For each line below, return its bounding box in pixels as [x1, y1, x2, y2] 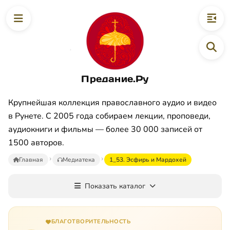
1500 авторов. [8, 137, 64, 148]
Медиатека [63, 155, 95, 164]
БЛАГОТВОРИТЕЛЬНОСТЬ [51, 217, 130, 225]
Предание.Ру [81, 72, 149, 85]
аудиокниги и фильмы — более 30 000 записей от [8, 123, 202, 135]
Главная [19, 155, 43, 164]
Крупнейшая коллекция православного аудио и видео [8, 97, 217, 108]
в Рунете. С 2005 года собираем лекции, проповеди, [8, 110, 210, 122]
